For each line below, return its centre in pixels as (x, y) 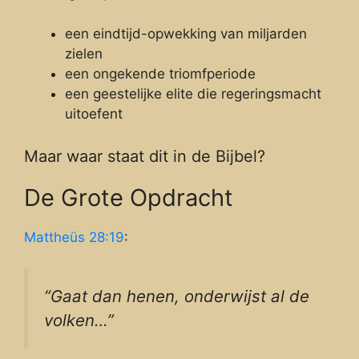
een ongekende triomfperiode (160, 73)
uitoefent (94, 113)
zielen (84, 53)
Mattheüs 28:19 (74, 238)
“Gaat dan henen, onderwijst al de (177, 296)
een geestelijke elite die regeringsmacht (193, 93)
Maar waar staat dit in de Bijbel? (145, 157)
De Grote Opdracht (129, 198)
